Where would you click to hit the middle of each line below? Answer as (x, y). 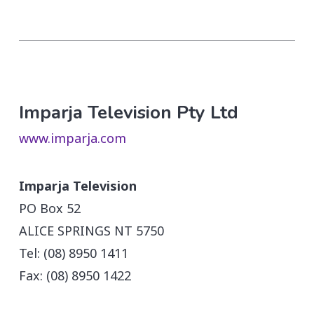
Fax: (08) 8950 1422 (75, 275)
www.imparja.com (72, 138)
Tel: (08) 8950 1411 (74, 253)
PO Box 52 (50, 208)
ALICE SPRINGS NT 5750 (92, 230)
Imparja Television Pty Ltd (128, 112)
